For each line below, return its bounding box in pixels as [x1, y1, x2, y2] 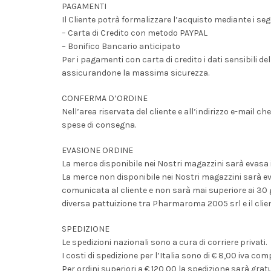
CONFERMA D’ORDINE [62, 93, 148, 103]
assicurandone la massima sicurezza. [62, 68, 209, 78]
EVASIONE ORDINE [62, 145, 133, 155]
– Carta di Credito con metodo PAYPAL [62, 28, 207, 38]
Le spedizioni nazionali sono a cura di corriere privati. [62, 237, 267, 247]
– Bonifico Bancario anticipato [62, 41, 180, 51]
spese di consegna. [62, 120, 136, 130]
